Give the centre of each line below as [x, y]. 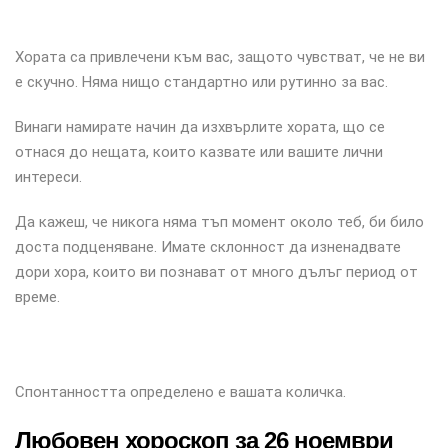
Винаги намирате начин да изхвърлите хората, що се [200, 127]
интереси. [48, 177]
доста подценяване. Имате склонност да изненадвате [208, 247]
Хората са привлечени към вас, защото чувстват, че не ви [220, 57]
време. [37, 297]
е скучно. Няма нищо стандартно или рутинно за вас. [201, 82]
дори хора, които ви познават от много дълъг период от [216, 272]
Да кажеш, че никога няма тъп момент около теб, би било [219, 222]
